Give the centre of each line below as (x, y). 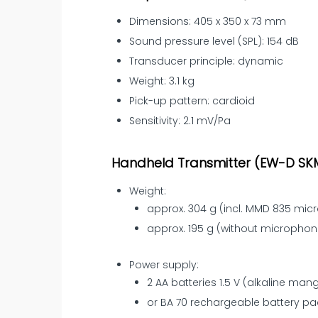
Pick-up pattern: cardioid (192, 101)
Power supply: (164, 265)
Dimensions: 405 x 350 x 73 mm (208, 22)
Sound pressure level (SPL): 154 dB (214, 42)
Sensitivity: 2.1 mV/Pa (180, 121)
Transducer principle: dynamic (207, 61)
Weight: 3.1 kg (162, 81)
